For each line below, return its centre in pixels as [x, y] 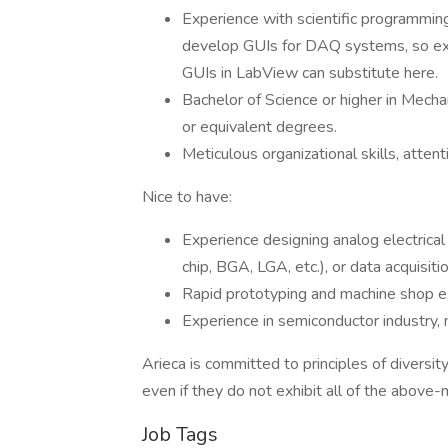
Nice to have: [187, 197]
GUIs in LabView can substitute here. [310, 73]
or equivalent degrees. [259, 127]
